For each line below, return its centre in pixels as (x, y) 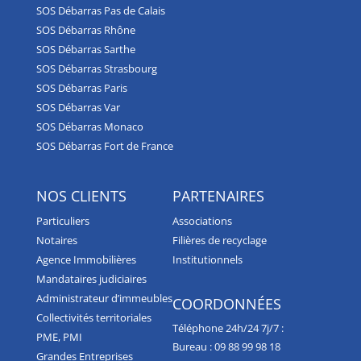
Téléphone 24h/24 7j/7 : (228, 328)
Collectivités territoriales (93, 317)
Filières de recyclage (219, 240)
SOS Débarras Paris (81, 87)
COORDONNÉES (226, 303)
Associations (202, 220)
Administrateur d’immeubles (104, 298)
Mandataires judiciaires (91, 278)
